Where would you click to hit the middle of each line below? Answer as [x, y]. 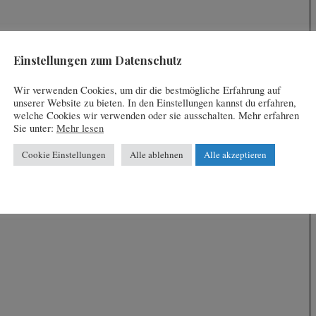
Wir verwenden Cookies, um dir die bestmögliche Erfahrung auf [147, 90]
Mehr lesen [80, 128]
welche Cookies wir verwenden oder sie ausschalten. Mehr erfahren [156, 116]
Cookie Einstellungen [64, 155]
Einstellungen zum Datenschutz [98, 61]
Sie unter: [35, 128]
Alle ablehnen [157, 155]
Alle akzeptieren [235, 155]
